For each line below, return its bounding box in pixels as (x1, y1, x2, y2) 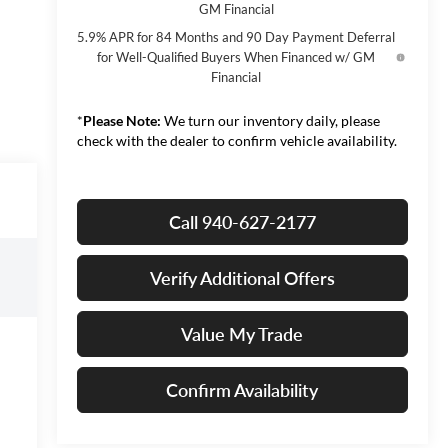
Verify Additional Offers (149, 266, 335, 289)
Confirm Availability (166, 378, 319, 401)
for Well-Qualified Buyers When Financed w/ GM (97, 48, 376, 65)
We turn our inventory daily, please (160, 111, 380, 129)
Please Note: (82, 111, 161, 129)
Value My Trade (181, 322, 304, 345)
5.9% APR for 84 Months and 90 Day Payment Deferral (77, 28, 396, 45)
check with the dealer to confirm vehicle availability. (76, 131, 397, 149)
